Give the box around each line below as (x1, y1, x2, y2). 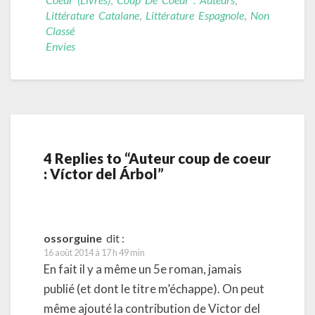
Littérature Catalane (46, 8, 139, 22)
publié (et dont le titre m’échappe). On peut (44, 281, 264, 296)
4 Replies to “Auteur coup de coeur (44, 149, 271, 167)
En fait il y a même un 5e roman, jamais (44, 261, 242, 276)
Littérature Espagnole (146, 8, 244, 22)
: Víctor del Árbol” (44, 165, 164, 182)
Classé (46, 23, 75, 37)
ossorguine (44, 231, 102, 245)
